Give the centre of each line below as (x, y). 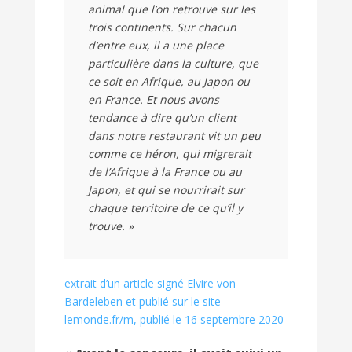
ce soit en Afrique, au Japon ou (169, 82)
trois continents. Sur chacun (162, 27)
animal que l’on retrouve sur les (172, 9)
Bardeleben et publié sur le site (143, 302)
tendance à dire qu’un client (162, 118)
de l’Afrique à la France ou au (165, 172)
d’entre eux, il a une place (156, 46)
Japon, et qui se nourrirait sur (166, 190)
